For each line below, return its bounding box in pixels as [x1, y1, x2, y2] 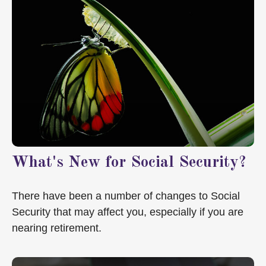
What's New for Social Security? [12, 154, 246, 170]
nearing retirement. [12, 221, 102, 234]
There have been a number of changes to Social [12, 189, 240, 202]
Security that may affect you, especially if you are [12, 205, 243, 218]
